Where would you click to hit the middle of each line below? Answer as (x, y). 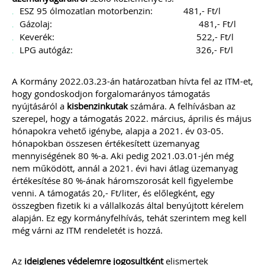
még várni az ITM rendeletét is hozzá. (87, 230)
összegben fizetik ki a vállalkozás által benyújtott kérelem (128, 205)
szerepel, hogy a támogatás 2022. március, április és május (132, 118)
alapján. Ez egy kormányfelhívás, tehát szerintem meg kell (129, 218)
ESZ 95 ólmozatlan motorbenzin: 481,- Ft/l (120, 11)
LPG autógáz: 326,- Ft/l (126, 50)
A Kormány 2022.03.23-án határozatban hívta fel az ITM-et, (132, 81)
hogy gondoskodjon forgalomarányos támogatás (111, 93)
